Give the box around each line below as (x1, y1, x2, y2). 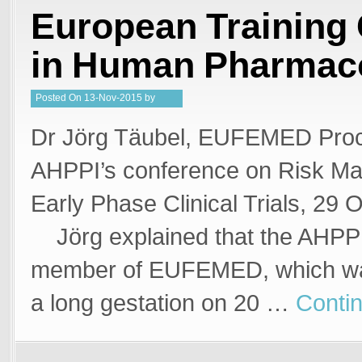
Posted (36, 92, 69, 103)
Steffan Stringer (36, 109, 103, 120)
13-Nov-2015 (84, 92, 142, 103)
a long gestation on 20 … (31, 290, 296, 316)
